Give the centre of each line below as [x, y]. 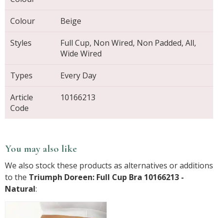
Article [22, 97]
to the [17, 177]
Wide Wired [81, 53]
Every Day [79, 75]
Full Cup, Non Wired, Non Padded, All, [128, 43]
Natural [20, 189]
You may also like [41, 148]
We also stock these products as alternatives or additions [109, 165]
